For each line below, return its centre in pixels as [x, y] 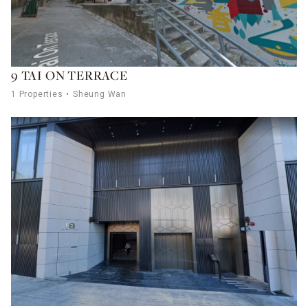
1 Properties [37, 95]
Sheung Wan [100, 95]
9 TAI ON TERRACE [69, 77]
